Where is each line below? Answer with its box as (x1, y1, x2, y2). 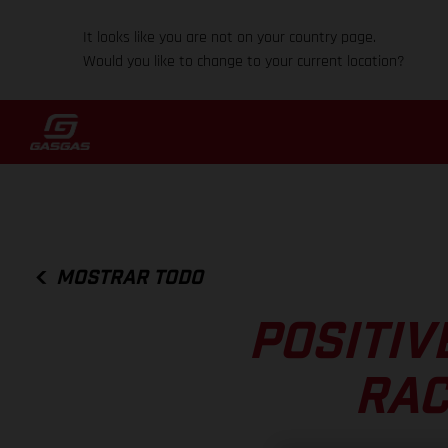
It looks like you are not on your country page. (83, 27, 377, 48)
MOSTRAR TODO (56, 267, 204, 288)
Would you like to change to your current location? (83, 51, 406, 72)
